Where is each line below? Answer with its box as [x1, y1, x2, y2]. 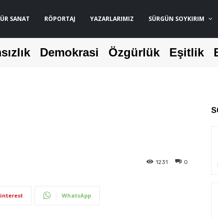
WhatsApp [62, 191, 91, 199]
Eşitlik [169, 46, 204, 59]
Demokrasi [39, 46, 99, 59]
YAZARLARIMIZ [90, 14, 134, 23]
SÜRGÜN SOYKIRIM [148, 14, 204, 23]
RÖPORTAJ [44, 14, 75, 23]
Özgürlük [108, 46, 160, 59]
